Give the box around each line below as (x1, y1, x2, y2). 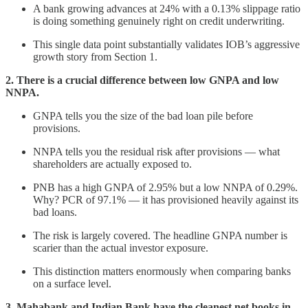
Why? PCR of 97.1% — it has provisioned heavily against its (33, 193, 298, 206)
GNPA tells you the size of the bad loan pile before (33, 109, 253, 122)
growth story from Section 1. (33, 50, 157, 63)
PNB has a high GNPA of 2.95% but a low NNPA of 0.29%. (33, 181, 298, 193)
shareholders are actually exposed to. (33, 157, 192, 170)
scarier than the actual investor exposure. (33, 241, 208, 254)
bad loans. (33, 206, 77, 218)
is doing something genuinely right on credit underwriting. (33, 14, 285, 27)
